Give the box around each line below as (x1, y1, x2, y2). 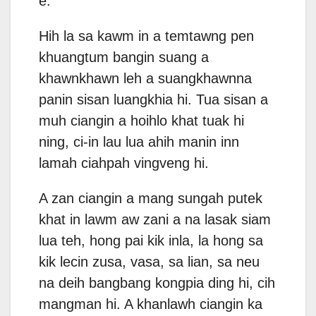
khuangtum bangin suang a (39, 49, 209, 66)
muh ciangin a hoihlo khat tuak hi (39, 113, 244, 129)
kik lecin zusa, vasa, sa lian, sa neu (39, 254, 260, 270)
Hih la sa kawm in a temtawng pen (39, 28, 254, 44)
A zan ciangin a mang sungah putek (39, 190, 262, 207)
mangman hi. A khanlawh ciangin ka (39, 296, 262, 312)
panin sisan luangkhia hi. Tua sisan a (39, 92, 268, 108)
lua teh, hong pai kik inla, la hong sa (39, 233, 263, 249)
